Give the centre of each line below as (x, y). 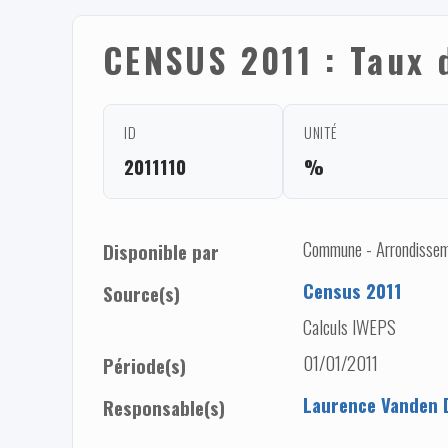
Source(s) (141, 293)
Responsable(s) (164, 407)
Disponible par (161, 251)
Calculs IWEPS (349, 326)
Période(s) (144, 365)
